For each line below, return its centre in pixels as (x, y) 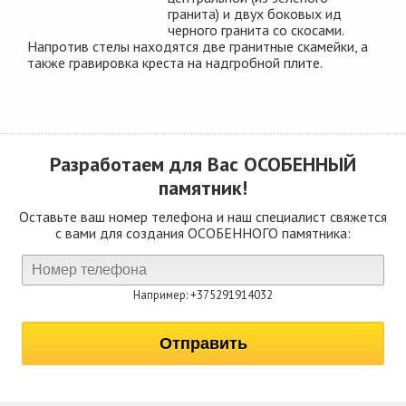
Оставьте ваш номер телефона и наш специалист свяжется (203, 216)
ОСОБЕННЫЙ (300, 164)
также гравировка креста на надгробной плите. (175, 62)
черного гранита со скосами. (256, 29)
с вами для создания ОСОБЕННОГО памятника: (203, 232)
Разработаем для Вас (147, 164)
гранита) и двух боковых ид (255, 13)
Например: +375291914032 (203, 295)
